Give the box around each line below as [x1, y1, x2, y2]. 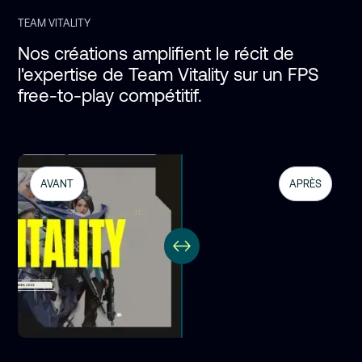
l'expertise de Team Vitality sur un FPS [18, 64, 325, 86]
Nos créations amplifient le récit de [18, 43, 300, 65]
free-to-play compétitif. [18, 85, 203, 107]
